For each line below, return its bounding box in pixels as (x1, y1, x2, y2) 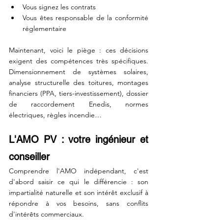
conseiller (9, 151, 53, 163)
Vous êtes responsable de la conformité (23, 13, 148, 22)
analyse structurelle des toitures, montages (9, 78, 148, 87)
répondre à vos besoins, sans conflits (9, 199, 148, 208)
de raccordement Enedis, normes (9, 100, 148, 109)
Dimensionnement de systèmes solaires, (9, 67, 148, 76)
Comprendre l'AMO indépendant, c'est (9, 166, 148, 175)
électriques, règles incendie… (9, 110, 102, 119)
